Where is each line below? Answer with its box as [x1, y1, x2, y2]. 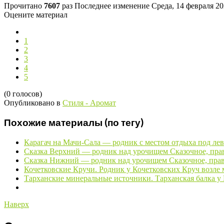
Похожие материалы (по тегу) [4, 116, 143, 128]
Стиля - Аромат [62, 98, 116, 107]
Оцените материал [4, 10, 67, 19]
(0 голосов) [4, 89, 42, 98]
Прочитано [4, 1, 44, 10]
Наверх [4, 199, 29, 208]
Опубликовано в [4, 98, 60, 107]
